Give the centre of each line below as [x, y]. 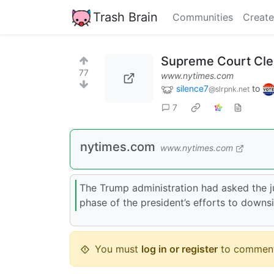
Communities [203, 17]
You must [118, 249]
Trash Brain [125, 17]
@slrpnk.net [229, 89]
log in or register [180, 249]
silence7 [192, 88]
